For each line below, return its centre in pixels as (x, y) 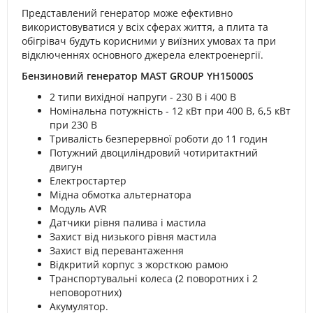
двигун (66, 167)
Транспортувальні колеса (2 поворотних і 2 (154, 278)
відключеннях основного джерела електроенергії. (143, 55)
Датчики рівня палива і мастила (128, 223)
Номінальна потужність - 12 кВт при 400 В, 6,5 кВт (170, 111)
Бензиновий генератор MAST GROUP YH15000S (138, 76)
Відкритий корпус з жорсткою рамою (139, 264)
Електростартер (88, 181)
